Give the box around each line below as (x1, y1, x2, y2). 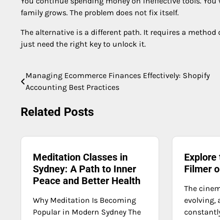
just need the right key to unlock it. (21, 39, 146, 49)
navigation (20, 88, 75, 103)
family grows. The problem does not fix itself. (21, 7, 179, 17)
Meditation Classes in (33, 151, 128, 164)
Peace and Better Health (33, 175, 140, 187)
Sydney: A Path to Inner (33, 163, 136, 175)
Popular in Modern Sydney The (33, 207, 141, 217)
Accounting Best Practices (26, 82, 119, 92)
